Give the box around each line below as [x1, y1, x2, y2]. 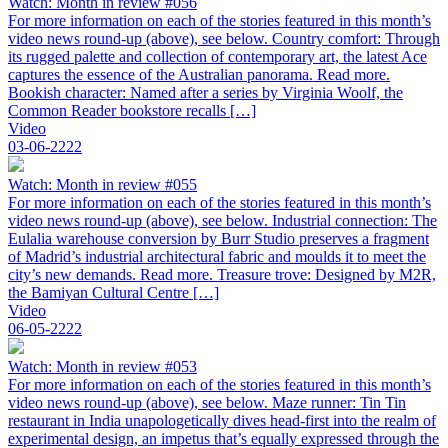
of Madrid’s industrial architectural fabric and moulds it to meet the [8, 247, 426, 265]
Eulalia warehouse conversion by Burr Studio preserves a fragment [8, 229, 429, 247]
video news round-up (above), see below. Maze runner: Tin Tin [8, 393, 406, 411]
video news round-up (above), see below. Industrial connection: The [8, 211, 437, 229]
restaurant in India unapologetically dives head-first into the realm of [8, 411, 436, 429]
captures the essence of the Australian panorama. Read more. [8, 65, 390, 83]
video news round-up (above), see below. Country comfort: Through [8, 29, 440, 47]
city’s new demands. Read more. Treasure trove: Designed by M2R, [8, 265, 436, 283]
